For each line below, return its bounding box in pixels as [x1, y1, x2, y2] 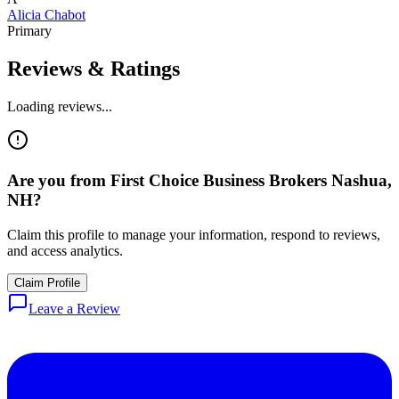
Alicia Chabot [7, 7, 85, 23]
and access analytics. [7, 242, 123, 258]
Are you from [7, 170, 110, 190]
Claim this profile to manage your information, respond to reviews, [7, 226, 380, 242]
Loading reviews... [7, 99, 112, 115]
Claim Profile [14, 275, 80, 289]
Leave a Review [28, 300, 120, 316]
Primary [7, 23, 52, 39]
